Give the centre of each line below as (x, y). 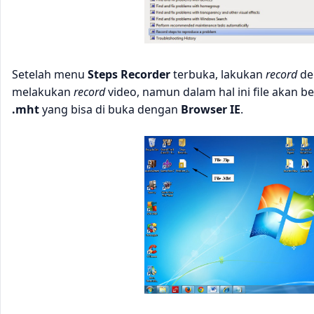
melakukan (43, 92)
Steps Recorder (129, 75)
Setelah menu (50, 75)
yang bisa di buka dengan (110, 110)
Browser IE (211, 110)
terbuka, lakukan (218, 75)
